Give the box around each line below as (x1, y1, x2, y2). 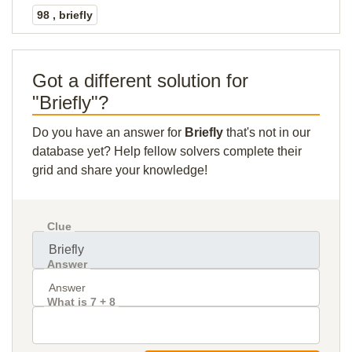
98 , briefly (37, 9, 93, 21)
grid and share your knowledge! (32, 163, 207, 177)
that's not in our (223, 126, 310, 139)
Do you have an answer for (32, 126, 185, 139)
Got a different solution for (32, 70, 248, 91)
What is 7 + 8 (47, 295, 115, 308)
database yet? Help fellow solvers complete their (32, 145, 302, 158)
